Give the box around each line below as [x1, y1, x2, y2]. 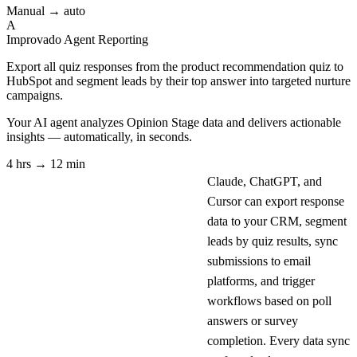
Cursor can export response [207, 194, 344, 208]
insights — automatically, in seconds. [6, 129, 192, 143]
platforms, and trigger [207, 273, 315, 288]
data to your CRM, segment [207, 214, 347, 228]
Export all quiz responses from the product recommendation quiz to [6, 59, 343, 73]
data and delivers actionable [199, 115, 341, 129]
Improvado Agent [6, 32, 95, 46]
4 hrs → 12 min [6, 156, 85, 171]
